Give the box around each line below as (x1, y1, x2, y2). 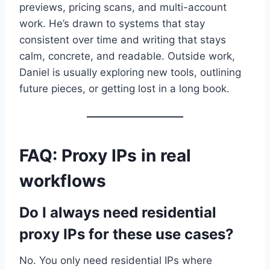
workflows (19, 171, 106, 192)
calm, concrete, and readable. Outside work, (19, 50, 235, 63)
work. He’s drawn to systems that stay (19, 17, 205, 30)
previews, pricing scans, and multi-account (19, 1, 227, 14)
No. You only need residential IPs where (19, 254, 212, 267)
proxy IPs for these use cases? (19, 225, 234, 243)
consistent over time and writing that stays (19, 34, 226, 46)
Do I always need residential (19, 204, 216, 222)
